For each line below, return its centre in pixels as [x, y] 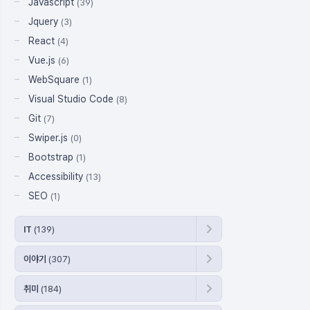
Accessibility [57, 176]
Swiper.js [49, 138]
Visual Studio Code [72, 99]
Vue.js [43, 60]
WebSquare [55, 80]
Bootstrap [52, 157]
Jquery [45, 21]
